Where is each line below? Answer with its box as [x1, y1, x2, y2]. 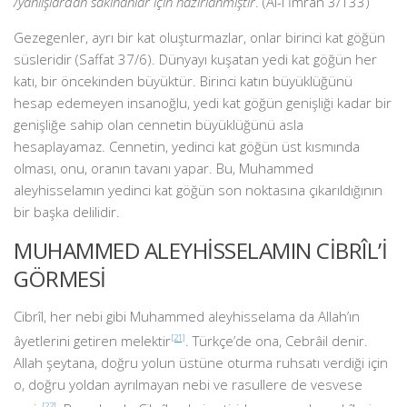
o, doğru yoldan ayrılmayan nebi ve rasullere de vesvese [14, 375, 362, 393]
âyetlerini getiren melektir [14, 332, 171, 350]
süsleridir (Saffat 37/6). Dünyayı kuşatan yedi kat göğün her [14, 50, 377, 68]
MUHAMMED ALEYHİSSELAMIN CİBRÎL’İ [14, 235, 387, 265]
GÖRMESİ [14, 263, 106, 293]
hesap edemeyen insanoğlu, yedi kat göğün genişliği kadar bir [14, 94, 392, 112]
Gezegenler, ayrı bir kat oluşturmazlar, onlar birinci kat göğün [14, 28, 385, 46]
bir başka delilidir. [14, 203, 120, 221]
